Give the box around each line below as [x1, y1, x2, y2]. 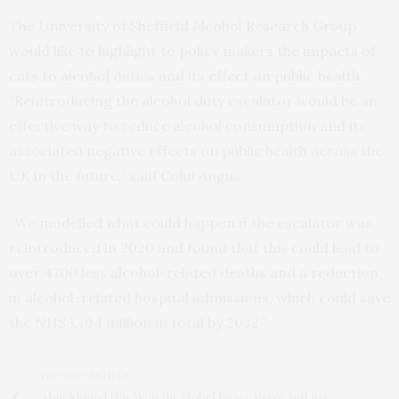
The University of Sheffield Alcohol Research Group [9, 17, 356, 36]
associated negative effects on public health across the [9, 142, 383, 160]
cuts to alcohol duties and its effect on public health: [9, 67, 363, 85]
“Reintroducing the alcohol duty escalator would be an [9, 92, 378, 110]
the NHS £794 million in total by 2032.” [9, 313, 266, 332]
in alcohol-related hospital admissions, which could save [9, 289, 390, 307]
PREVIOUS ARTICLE [41, 370, 130, 381]
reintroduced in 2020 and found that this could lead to [9, 239, 379, 257]
